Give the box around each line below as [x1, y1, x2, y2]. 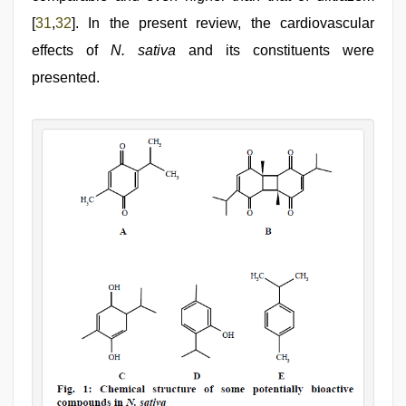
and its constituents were [176, 43, 374, 58]
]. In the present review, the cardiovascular [72, 15, 374, 31]
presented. [32, 70, 100, 85]
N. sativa [111, 43, 176, 58]
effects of [32, 43, 111, 58]
